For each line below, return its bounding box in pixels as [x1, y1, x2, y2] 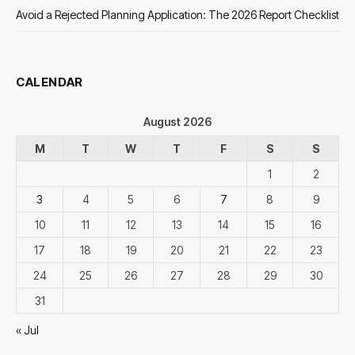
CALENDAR [16, 74, 83, 90]
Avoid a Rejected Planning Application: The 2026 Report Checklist [16, 8, 339, 22]
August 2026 [143, 115, 212, 129]
